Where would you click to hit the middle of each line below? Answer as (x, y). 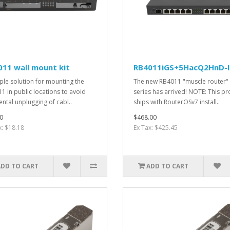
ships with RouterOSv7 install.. (177, 102)
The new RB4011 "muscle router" (181, 81)
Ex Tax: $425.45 (156, 127)
